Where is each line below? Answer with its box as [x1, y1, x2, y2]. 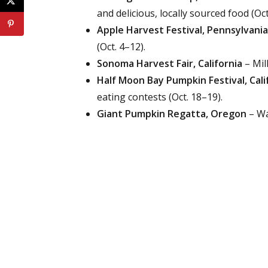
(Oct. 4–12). [97, 40, 145, 53]
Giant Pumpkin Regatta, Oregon [97, 107, 246, 120]
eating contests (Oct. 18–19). [97, 90, 223, 103]
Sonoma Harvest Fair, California [97, 57, 242, 70]
